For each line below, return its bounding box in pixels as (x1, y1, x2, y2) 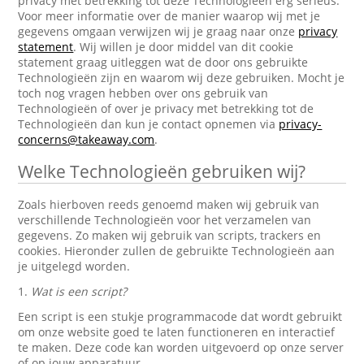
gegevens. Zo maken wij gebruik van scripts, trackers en (18, 227, 322, 243)
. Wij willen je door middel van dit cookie (73, 39, 294, 54)
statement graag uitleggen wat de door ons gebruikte (18, 54, 309, 70)
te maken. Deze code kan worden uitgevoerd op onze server (18, 340, 344, 355)
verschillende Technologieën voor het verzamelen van (18, 212, 312, 227)
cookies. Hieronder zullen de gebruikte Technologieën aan (18, 243, 336, 258)
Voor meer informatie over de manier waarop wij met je (18, 8, 321, 24)
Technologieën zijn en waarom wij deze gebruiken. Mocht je (18, 70, 345, 85)
